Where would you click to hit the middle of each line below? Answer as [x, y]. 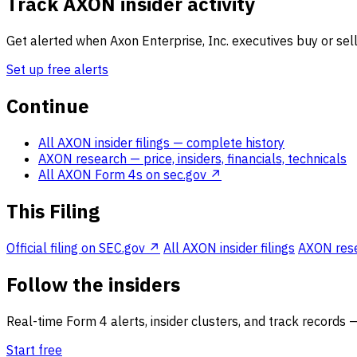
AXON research [84, 159]
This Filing [53, 211]
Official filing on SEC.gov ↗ [83, 247]
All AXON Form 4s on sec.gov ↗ [130, 175]
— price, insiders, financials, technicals [238, 159]
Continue [48, 106]
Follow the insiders [93, 284]
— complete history [229, 143]
